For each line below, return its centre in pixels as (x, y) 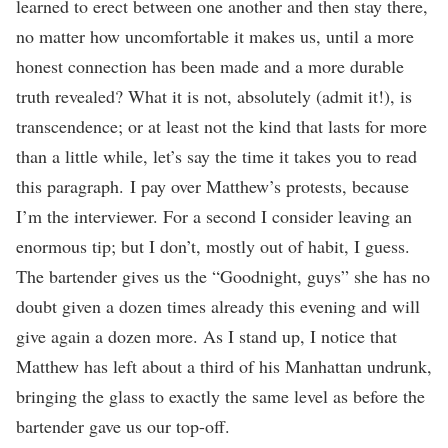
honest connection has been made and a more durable (210, 65)
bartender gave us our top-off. (126, 425)
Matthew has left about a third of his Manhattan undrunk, (224, 365)
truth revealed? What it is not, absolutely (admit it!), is (214, 95)
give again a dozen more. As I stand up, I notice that (206, 335)
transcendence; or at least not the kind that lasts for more (221, 125)
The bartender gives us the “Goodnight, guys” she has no (223, 275)
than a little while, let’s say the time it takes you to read (216, 155)
